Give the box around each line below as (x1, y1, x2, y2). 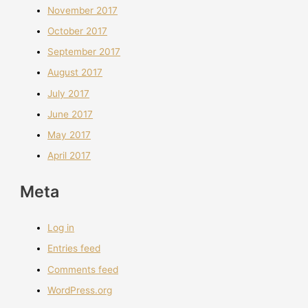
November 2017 (47, 4, 118, 16)
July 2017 (47, 87, 90, 99)
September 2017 (47, 46, 121, 58)
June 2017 (47, 108, 93, 120)
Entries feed (47, 243, 101, 254)
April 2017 (47, 150, 91, 162)
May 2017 (47, 129, 91, 141)
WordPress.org (47, 284, 113, 296)
